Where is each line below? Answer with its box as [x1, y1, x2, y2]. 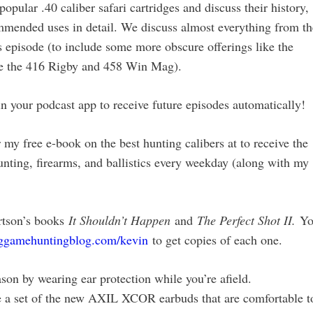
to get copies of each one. [148, 231, 282, 248]
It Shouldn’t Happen [68, 212, 170, 228]
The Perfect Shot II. [197, 212, 300, 228]
